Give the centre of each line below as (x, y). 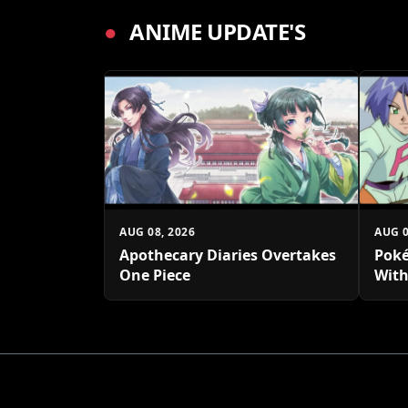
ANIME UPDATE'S (214, 32)
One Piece (155, 275)
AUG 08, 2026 (157, 231)
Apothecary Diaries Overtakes (228, 255)
